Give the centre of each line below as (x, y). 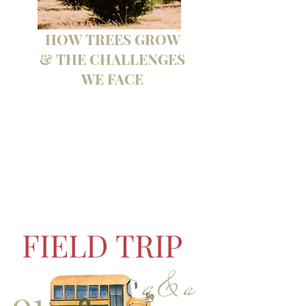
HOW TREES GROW (112, 39)
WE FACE (112, 78)
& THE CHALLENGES (112, 58)
